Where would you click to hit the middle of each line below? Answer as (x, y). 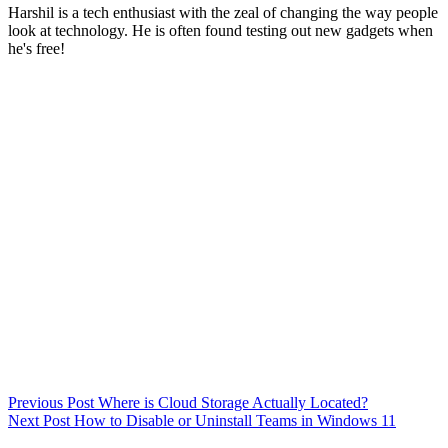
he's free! (36, 48)
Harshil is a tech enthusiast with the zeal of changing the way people (223, 12)
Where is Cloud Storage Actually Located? (233, 402)
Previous (37, 402)
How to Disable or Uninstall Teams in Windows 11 (235, 420)
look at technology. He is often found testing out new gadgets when (220, 30)
